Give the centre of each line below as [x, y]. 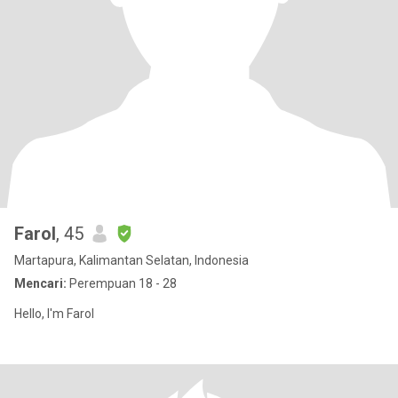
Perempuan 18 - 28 [122, 283]
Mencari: [40, 283]
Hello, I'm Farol [54, 314]
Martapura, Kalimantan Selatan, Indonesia [131, 260]
